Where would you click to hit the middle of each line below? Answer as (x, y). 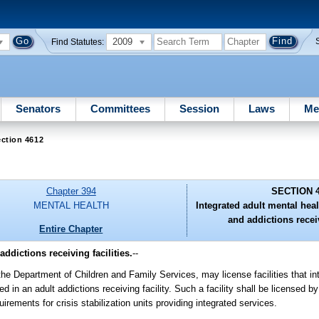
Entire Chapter (71, 229)
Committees (120, 108)
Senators (38, 108)
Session (199, 108)
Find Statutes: (78, 42)
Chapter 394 (71, 192)
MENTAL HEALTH (71, 206)
